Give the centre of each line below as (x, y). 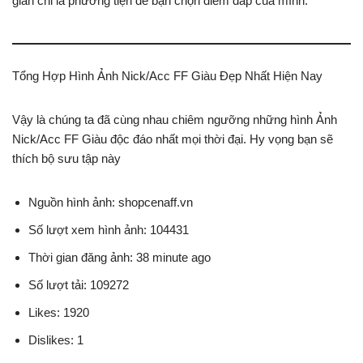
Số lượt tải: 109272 (79, 285)
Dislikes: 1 (56, 340)
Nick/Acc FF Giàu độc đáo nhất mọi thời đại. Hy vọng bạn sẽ (173, 139)
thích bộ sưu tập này (66, 159)
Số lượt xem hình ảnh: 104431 (109, 230)
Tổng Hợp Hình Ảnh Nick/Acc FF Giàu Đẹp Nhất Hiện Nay (167, 76)
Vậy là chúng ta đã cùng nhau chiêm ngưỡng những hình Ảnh (175, 120)
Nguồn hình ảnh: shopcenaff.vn (111, 203)
